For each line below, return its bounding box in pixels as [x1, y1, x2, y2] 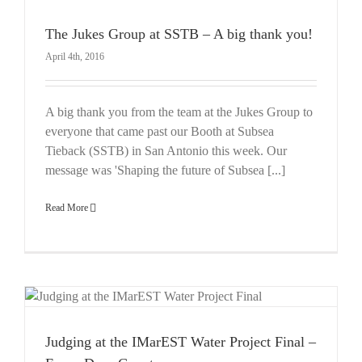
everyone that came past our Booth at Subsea [45, 124, 274, 138]
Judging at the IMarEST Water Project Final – [45, 333, 316, 350]
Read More [45, 201, 88, 213]
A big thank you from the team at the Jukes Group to [45, 104, 313, 119]
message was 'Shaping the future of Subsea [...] [45, 162, 285, 177]
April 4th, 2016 [45, 50, 104, 62]
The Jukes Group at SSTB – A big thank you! [45, 25, 313, 42]
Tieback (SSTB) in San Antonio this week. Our [45, 143, 287, 158]
